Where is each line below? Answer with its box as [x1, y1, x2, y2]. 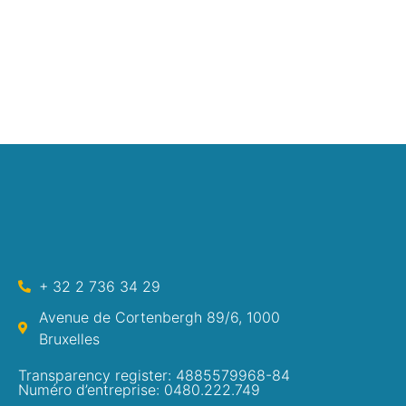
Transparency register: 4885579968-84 [18, 366, 290, 385]
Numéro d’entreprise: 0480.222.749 [18, 381, 260, 400]
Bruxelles [38, 330, 100, 349]
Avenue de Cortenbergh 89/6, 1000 [38, 308, 280, 327]
